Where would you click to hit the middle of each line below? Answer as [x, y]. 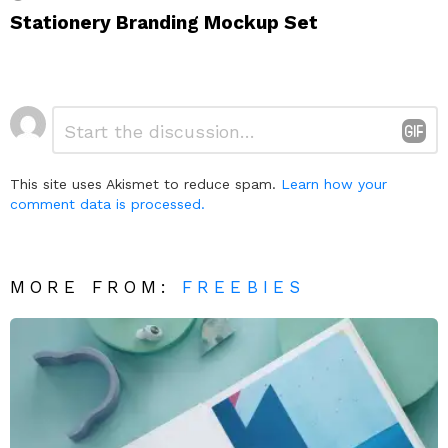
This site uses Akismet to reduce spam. [145, 183]
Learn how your [334, 183]
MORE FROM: [96, 286]
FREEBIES [243, 286]
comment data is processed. [107, 203]
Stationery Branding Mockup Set [164, 22]
